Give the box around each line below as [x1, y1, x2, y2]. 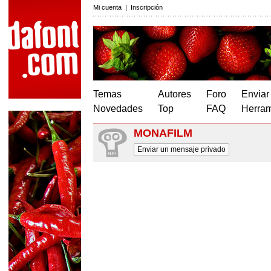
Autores [158, 89, 191, 99]
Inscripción [131, 4, 163, 11]
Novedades [93, 103, 143, 114]
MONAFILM [134, 127, 192, 139]
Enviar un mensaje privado [137, 145, 226, 154]
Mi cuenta [93, 4, 122, 11]
